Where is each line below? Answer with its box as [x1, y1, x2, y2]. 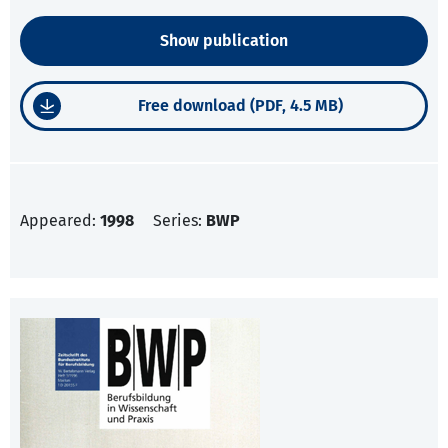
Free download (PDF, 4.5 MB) [138, 96, 343, 116]
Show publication [160, 31, 288, 51]
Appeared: [20, 211, 100, 231]
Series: [153, 211, 206, 231]
